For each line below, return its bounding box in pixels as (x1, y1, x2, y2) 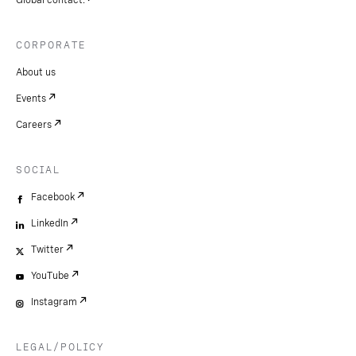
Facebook (31, 191, 75, 203)
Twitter (31, 243, 64, 255)
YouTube (31, 269, 69, 281)
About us (16, 66, 56, 78)
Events (16, 92, 46, 104)
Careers (16, 118, 52, 130)
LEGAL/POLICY (16, 341, 104, 353)
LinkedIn (31, 217, 68, 229)
